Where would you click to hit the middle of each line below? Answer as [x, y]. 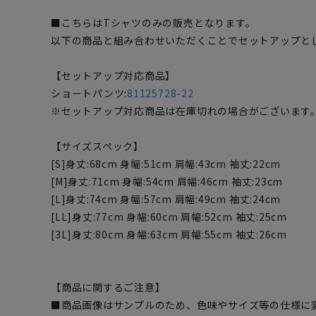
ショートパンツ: [89, 93]
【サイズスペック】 [97, 146]
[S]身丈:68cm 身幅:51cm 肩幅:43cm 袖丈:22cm [166, 164]
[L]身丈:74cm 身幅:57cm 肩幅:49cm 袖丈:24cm [166, 199]
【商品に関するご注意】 [108, 287]
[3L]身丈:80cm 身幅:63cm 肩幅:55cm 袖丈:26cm [169, 234]
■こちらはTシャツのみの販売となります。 [153, 23]
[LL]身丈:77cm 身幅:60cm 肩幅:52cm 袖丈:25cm [169, 217]
